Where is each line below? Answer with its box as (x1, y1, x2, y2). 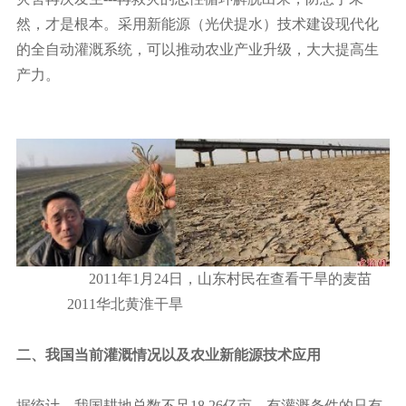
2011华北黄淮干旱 (16, 295, 183, 312)
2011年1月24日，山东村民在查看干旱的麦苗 (16, 270, 390, 286)
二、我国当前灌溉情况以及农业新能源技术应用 (16, 346, 321, 362)
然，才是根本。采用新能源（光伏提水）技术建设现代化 (16, 16, 379, 32)
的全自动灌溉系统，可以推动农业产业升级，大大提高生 (16, 42, 379, 57)
